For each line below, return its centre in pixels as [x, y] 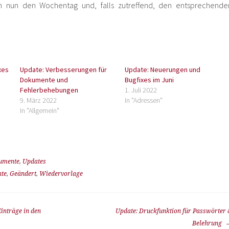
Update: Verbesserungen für [64, 70]
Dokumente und [44, 80]
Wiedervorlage [61, 174]
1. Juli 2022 [141, 90]
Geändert [23, 174]
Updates [34, 162]
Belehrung [208, 223]
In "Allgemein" [40, 110]
